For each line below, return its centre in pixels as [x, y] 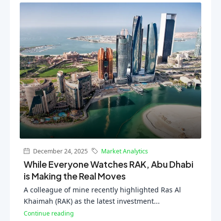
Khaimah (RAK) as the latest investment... [92, 201]
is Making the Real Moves [75, 176]
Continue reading [49, 213]
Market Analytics [125, 151]
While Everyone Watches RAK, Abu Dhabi [109, 164]
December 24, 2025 [60, 151]
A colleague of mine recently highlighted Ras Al [102, 189]
